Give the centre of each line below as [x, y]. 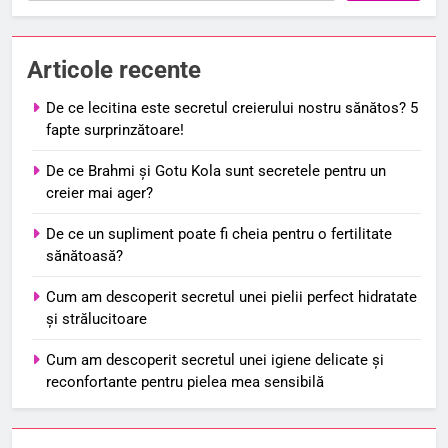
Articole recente [114, 69]
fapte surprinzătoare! [115, 129]
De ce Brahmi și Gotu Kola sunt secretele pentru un [216, 170]
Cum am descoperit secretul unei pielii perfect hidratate [231, 296]
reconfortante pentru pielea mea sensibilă [185, 381]
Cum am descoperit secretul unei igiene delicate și [215, 359]
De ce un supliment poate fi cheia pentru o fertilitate [219, 233]
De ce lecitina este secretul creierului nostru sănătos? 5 [232, 107]
